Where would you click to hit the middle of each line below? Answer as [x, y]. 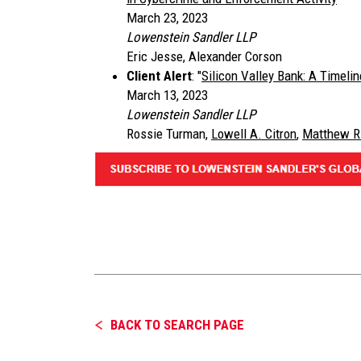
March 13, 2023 [167, 95]
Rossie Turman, [169, 134]
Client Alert [159, 76]
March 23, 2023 [167, 18]
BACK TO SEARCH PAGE [177, 325]
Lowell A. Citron [254, 134]
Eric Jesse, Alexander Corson [204, 57]
